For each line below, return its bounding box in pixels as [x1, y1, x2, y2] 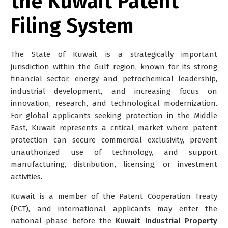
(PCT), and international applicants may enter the [11, 204, 217, 213]
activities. [11, 172, 42, 181]
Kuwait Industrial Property [116, 216, 218, 225]
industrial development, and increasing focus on [11, 86, 217, 96]
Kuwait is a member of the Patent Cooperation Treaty [11, 191, 217, 201]
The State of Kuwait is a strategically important [11, 49, 217, 59]
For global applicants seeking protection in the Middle [11, 110, 217, 120]
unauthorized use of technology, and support [11, 147, 217, 157]
